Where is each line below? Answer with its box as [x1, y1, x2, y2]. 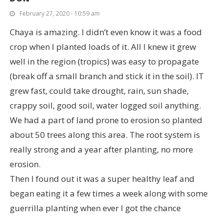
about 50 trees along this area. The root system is [10, 129, 200, 141]
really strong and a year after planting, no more [10, 144, 193, 155]
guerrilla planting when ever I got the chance [10, 202, 181, 214]
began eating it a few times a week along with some [10, 188, 208, 199]
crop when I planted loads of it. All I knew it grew [10, 41, 196, 53]
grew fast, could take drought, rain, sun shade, [10, 85, 189, 97]
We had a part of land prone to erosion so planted [10, 114, 202, 126]
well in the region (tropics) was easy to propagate [10, 56, 199, 67]
